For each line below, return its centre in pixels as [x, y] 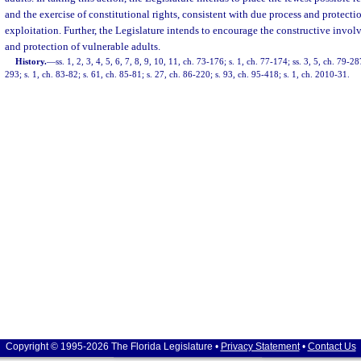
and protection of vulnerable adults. [83, 46]
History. [31, 61]
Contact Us [332, 346]
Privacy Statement [260, 346]
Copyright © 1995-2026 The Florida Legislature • [113, 346]
